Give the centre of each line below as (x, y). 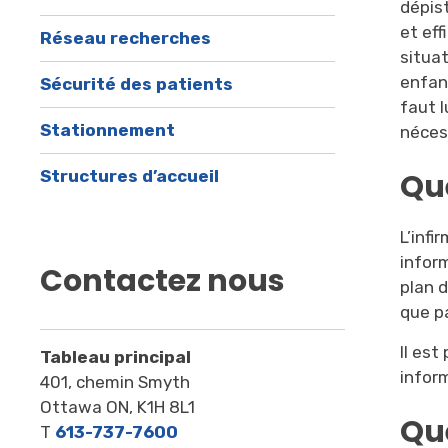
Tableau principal (116, 357)
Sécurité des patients (137, 84)
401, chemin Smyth (115, 382)
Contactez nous (163, 281)
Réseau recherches (126, 38)
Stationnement (108, 130)
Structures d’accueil (130, 176)
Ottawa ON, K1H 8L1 (118, 407)
